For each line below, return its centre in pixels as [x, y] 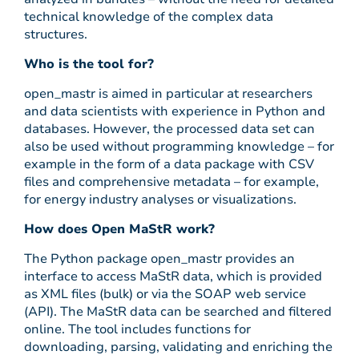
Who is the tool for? [89, 64]
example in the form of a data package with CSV [169, 164]
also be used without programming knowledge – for [179, 147]
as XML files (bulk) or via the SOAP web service [165, 294]
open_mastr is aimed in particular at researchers [168, 94]
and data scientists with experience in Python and [175, 111]
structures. [56, 34]
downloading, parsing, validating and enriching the [178, 347]
